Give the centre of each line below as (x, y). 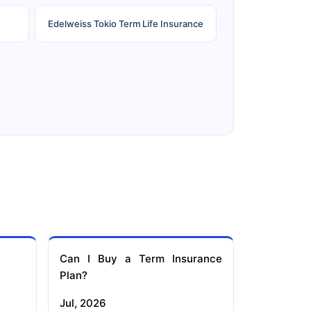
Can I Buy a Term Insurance (141, 259)
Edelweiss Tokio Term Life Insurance (126, 24)
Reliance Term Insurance (126, 67)
